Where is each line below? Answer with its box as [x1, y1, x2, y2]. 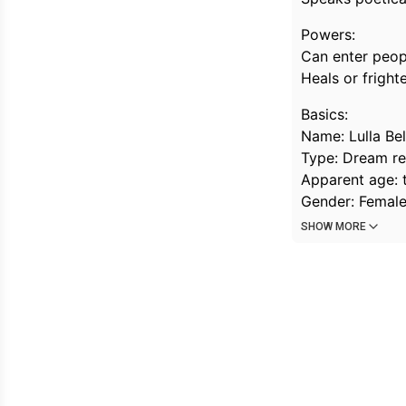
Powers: [301, 25, 355, 43]
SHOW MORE [301, 220, 366, 233]
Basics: [301, 105, 348, 123]
